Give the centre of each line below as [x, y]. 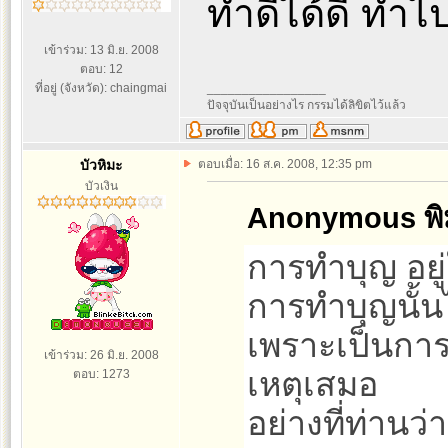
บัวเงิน [101, 186]
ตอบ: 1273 [101, 374]
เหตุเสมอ [312, 384]
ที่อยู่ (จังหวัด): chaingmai [101, 88]
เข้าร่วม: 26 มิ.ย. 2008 [101, 355]
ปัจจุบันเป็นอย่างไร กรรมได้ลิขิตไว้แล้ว [306, 105]
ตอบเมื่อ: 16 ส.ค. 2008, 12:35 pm [285, 164]
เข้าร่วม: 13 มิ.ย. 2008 [101, 50]
